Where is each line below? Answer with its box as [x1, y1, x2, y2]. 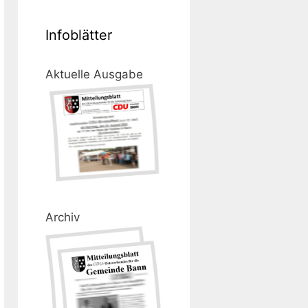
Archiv [45, 210, 80, 224]
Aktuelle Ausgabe [45, 67, 143, 81]
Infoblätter [45, 27, 112, 43]
